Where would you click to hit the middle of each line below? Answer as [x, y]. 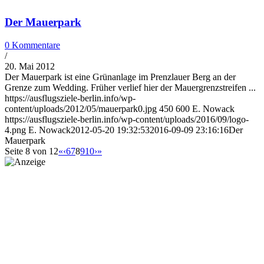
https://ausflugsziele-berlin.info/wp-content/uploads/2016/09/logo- [127, 119]
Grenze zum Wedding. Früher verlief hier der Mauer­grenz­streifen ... [130, 87]
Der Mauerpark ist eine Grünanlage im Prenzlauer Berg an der [120, 77]
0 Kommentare [32, 45]
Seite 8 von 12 [32, 151]
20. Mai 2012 [30, 66]
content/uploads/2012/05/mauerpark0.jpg [81, 108]
